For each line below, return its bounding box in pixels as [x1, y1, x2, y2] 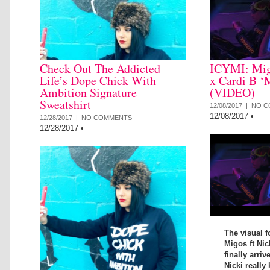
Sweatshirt [40, 96, 91, 113]
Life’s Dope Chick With [40, 72, 156, 89]
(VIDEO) [210, 84, 255, 101]
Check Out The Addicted [40, 60, 160, 77]
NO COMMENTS [81, 113, 132, 121]
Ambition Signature [40, 84, 137, 101]
